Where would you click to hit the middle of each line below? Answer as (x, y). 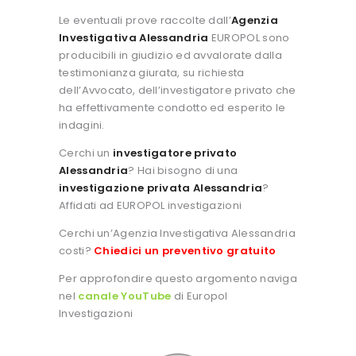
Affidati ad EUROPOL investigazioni (151, 206)
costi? (77, 251)
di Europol (199, 296)
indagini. (82, 126)
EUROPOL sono (249, 38)
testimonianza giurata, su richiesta (152, 73)
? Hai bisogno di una (183, 171)
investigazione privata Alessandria (161, 188)
